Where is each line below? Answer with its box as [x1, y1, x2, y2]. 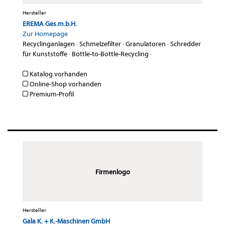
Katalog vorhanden [28, 70, 87, 79]
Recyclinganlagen [23, 40, 75, 49]
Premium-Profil [28, 90, 74, 99]
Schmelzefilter [79, 40, 121, 49]
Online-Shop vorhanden [28, 80, 101, 89]
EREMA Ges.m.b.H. [23, 20, 77, 29]
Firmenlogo [95, 168, 130, 177]
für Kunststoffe [23, 50, 67, 59]
